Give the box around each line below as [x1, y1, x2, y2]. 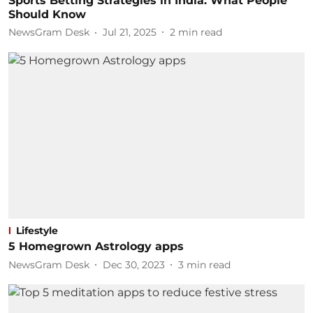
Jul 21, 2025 [103, 26, 156, 38]
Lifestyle [16, 224, 58, 237]
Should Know [8, 7, 86, 21]
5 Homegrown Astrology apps [8, 240, 184, 253]
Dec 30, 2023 [103, 258, 165, 271]
